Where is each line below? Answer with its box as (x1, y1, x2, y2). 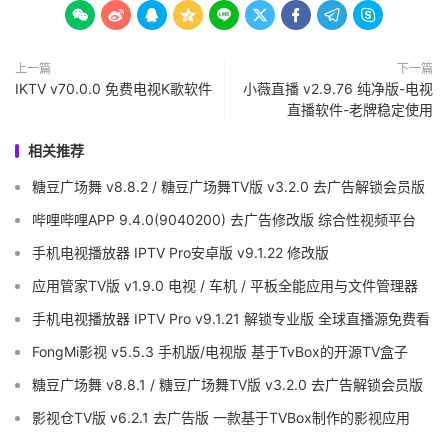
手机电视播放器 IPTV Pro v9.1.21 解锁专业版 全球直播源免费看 (32, 310, 430, 328)
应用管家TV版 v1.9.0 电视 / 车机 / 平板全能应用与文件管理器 (32, 277, 418, 295)
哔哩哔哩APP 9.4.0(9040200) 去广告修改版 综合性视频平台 (32, 211, 416, 229)
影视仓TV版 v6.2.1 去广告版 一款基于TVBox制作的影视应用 (32, 409, 410, 427)
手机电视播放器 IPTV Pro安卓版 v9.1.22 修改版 (32, 244, 329, 262)
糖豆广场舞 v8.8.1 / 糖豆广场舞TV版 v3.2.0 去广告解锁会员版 (32, 376, 423, 394)
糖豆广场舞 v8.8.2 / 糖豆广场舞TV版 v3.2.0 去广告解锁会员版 (32, 178, 425, 196)
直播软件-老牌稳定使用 (287, 101, 433, 119)
